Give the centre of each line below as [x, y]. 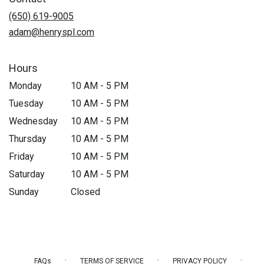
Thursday [28, 138]
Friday [22, 156]
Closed [86, 192]
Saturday [27, 174]
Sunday [24, 192]
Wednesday [33, 121]
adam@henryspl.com [52, 32]
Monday [25, 85]
